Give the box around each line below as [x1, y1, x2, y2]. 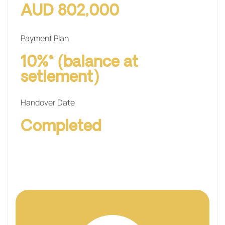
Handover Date [21, 96, 75, 108]
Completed [21, 117, 101, 136]
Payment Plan [21, 32, 69, 44]
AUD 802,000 [21, 2, 119, 21]
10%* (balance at [21, 53, 138, 72]
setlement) [21, 68, 99, 87]
